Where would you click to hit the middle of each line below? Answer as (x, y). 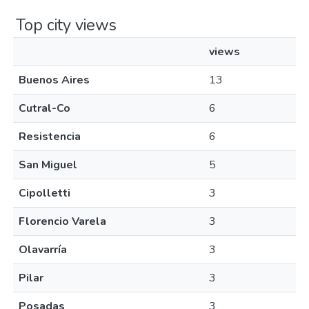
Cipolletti (44, 193)
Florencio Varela (62, 221)
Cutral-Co (44, 108)
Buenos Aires (54, 80)
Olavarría (43, 250)
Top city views (66, 25)
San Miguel (48, 165)
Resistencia (50, 137)
